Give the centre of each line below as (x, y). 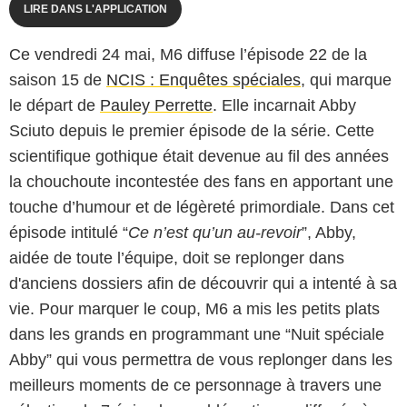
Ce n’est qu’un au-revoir (215, 233)
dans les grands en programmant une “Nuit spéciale (197, 335)
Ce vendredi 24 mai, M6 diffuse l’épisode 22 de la (188, 55)
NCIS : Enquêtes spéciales (203, 80)
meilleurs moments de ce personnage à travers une (195, 386)
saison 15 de (58, 80)
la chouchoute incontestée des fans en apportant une (201, 182)
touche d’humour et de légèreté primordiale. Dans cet (202, 208)
